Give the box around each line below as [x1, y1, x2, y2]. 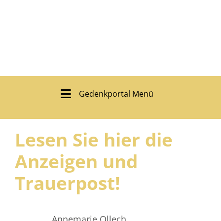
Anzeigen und [15, 148, 138, 174]
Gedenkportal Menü [78, 88, 153, 99]
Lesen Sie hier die [15, 127, 173, 152]
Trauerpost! [15, 170, 120, 195]
